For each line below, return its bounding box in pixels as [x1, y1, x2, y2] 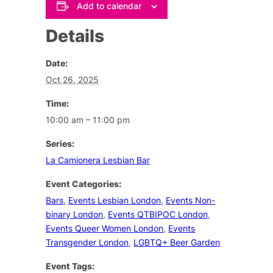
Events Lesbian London [68, 194, 161, 205]
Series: [46, 138, 75, 149]
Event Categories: [46, 178, 122, 189]
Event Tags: [46, 260, 95, 271]
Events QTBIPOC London [108, 208, 208, 219]
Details [46, 25, 105, 46]
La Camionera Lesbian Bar [46, 154, 151, 165]
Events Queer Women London [46, 222, 164, 233]
